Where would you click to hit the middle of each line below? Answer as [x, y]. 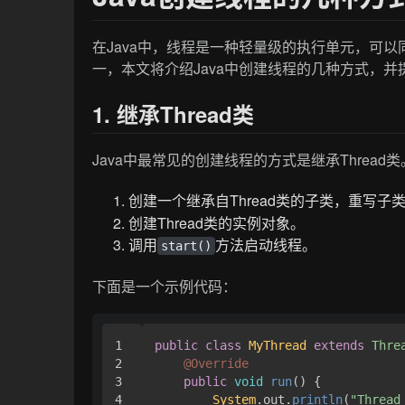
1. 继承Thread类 [174, 114]
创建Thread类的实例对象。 [217, 223]
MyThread [278, 346]
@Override [217, 364]
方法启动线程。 [266, 245]
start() [187, 246]
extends [339, 346]
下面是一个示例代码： [165, 287]
